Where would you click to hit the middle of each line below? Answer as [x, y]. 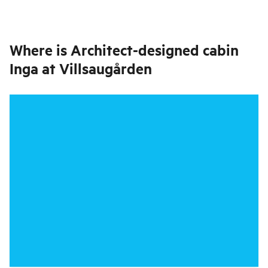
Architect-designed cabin [155, 50]
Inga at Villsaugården [81, 68]
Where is [38, 50]
